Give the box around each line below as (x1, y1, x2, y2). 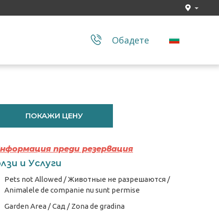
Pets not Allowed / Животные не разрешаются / (4, 175, 170, 183)
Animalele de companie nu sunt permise (4, 186, 140, 194)
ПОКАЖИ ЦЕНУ (25, 111, 83, 120)
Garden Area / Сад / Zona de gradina (4, 202, 125, 210)
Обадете (112, 34, 149, 46)
